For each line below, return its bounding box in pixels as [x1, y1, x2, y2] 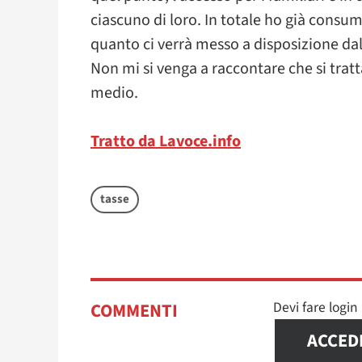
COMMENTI [90, 298, 178, 324]
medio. [90, 82, 138, 104]
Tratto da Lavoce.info [90, 130, 241, 153]
